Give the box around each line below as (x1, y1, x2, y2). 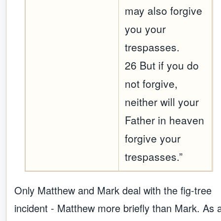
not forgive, (125, 76, 178, 91)
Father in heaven (125, 112, 205, 128)
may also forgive (125, 3, 203, 18)
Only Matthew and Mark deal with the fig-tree (14, 183, 212, 198)
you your (125, 21, 166, 37)
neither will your (125, 94, 199, 110)
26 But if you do (125, 58, 199, 73)
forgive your (125, 131, 181, 146)
